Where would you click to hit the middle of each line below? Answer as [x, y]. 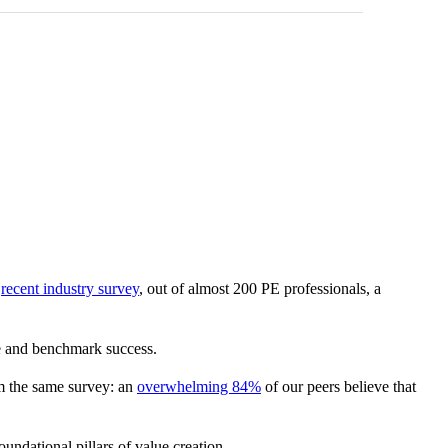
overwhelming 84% [199, 387]
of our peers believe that [338, 387]
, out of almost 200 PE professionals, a [260, 289]
